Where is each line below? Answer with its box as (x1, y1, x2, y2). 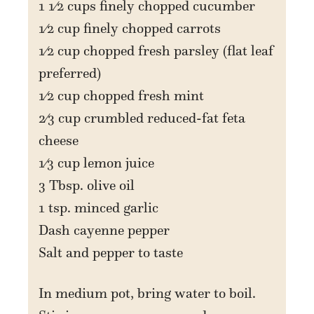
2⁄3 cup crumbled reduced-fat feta (39, 109, 246, 126)
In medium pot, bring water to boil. (39, 284, 257, 301)
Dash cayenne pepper (39, 221, 170, 238)
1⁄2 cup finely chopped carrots (39, 19, 221, 36)
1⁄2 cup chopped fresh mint (39, 86, 205, 104)
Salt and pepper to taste (39, 243, 184, 261)
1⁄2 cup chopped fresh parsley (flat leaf (39, 41, 274, 59)
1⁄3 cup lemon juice (39, 153, 155, 171)
